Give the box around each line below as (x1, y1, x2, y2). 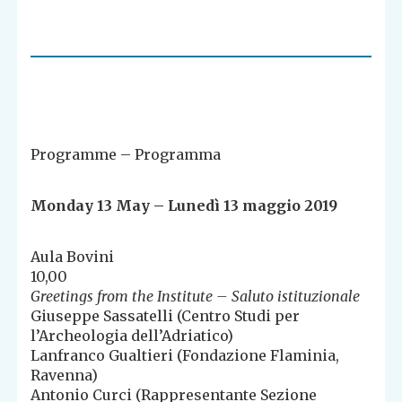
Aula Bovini (31, 248, 115, 267)
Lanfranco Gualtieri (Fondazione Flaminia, (31, 346, 340, 365)
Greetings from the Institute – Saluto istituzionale (31, 287, 361, 306)
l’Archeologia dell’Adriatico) (31, 327, 234, 345)
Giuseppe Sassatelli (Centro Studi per (31, 307, 301, 326)
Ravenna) (31, 366, 99, 385)
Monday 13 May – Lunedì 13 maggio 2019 (31, 197, 338, 215)
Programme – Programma (31, 145, 222, 164)
